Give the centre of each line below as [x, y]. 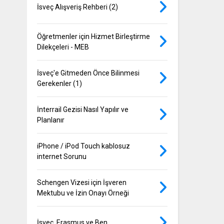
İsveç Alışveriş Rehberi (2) [78, 7]
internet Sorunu [62, 157]
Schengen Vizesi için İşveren [82, 183]
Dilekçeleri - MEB [63, 47]
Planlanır [51, 120]
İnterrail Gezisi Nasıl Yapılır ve [83, 110]
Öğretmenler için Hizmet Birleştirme [94, 37]
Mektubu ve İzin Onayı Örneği [83, 193]
